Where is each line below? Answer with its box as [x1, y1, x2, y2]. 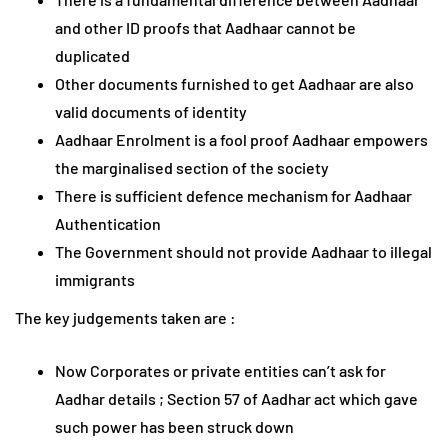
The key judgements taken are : [15, 308, 236, 328]
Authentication [55, 214, 161, 234]
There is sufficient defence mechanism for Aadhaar [55, 186, 412, 206]
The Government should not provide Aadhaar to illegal [55, 242, 432, 262]
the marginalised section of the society [55, 158, 329, 178]
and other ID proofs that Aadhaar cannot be [55, 18, 356, 38]
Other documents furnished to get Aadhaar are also [55, 74, 414, 94]
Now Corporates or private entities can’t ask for [55, 361, 386, 381]
